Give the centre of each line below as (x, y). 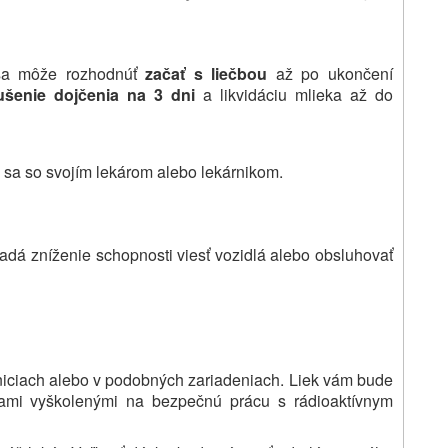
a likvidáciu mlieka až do (294, 94)
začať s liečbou (206, 73)
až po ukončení (330, 73)
